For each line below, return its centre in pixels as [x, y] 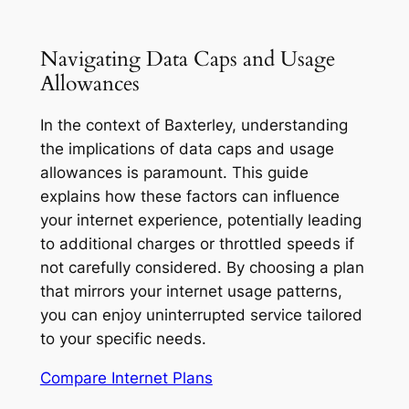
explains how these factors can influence [189, 197]
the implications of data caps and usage [187, 149]
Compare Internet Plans [126, 378]
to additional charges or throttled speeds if [197, 244]
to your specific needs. [123, 339]
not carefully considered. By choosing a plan [202, 268]
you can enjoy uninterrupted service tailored [201, 315]
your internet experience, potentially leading [200, 220]
